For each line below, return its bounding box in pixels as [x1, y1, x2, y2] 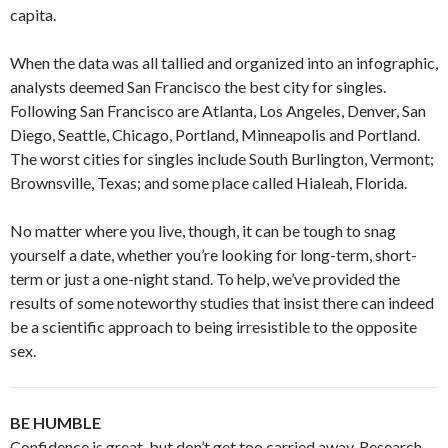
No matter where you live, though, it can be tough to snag [10, 220, 396, 240]
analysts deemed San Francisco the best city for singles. [10, 76, 386, 96]
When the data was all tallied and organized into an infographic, [10, 52, 438, 72]
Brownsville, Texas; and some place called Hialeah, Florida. [10, 172, 407, 192]
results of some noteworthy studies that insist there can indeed [10, 292, 434, 312]
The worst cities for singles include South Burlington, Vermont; [10, 148, 434, 168]
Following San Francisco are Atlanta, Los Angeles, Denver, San [10, 100, 426, 120]
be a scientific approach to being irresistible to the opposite [10, 316, 417, 336]
